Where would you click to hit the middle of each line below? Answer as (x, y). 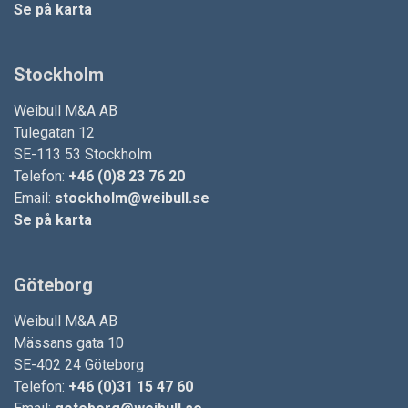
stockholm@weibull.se (132, 199)
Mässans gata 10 (69, 343)
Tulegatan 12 (54, 133)
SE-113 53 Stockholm (83, 155)
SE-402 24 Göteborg (79, 365)
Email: (34, 199)
